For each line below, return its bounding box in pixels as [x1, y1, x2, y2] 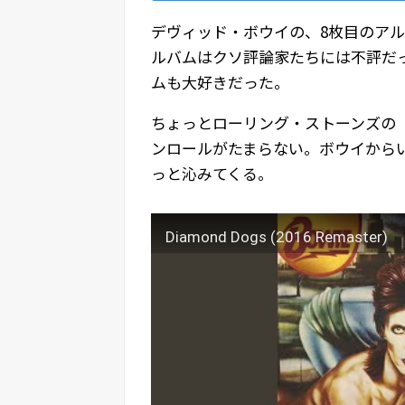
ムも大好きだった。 [151, 71, 289, 93]
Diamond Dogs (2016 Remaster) [165, 228, 388, 246]
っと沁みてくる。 [151, 162, 273, 184]
